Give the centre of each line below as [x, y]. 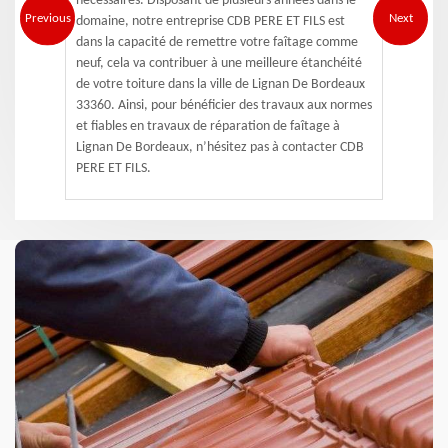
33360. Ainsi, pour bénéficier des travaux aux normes [224, 105]
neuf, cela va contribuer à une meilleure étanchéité [219, 63]
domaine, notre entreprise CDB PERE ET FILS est [210, 21]
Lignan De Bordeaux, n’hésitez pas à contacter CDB [220, 147]
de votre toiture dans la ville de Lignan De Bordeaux [220, 84]
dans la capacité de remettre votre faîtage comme [217, 42]
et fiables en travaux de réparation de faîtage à [208, 126]
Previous [47, 17]
